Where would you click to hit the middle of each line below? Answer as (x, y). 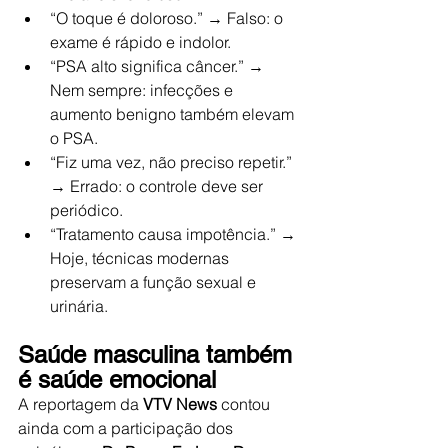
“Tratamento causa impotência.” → (175, 233)
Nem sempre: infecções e (143, 89)
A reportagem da (80, 403)
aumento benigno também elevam (174, 113)
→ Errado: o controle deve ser (158, 185)
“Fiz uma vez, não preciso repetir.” (173, 161)
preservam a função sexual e (155, 281)
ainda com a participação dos (127, 427)
